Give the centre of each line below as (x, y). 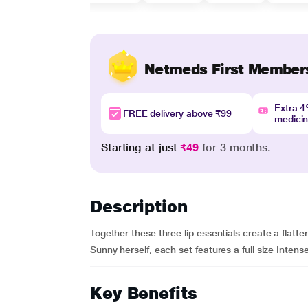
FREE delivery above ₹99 (177, 113)
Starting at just (141, 147)
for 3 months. (235, 147)
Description (139, 207)
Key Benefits (143, 293)
